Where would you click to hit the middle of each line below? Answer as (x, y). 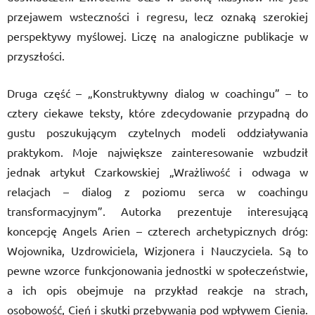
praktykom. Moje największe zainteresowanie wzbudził (157, 152)
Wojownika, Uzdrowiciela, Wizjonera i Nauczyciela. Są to (157, 250)
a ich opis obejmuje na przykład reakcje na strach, (157, 290)
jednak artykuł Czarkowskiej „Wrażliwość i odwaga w (157, 172)
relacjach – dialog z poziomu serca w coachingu (157, 191)
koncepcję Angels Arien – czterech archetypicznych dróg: (157, 231)
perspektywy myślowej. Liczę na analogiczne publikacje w (157, 36)
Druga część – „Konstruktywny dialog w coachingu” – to (157, 93)
